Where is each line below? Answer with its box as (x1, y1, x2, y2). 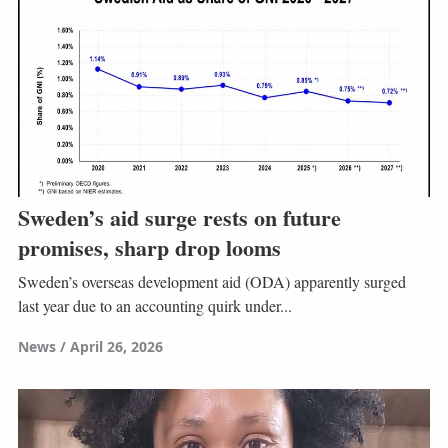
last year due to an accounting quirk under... (17, 294, 292, 316)
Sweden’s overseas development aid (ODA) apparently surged (17, 270, 406, 292)
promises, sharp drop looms (17, 231, 281, 265)
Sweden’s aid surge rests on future (17, 201, 341, 235)
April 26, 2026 (69, 336, 163, 356)
